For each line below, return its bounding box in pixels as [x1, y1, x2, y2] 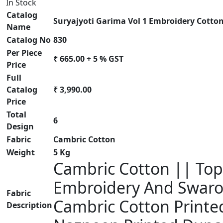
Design [6, 120, 34, 132]
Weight [6, 146, 35, 158]
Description [6, 199, 52, 211]
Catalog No [6, 34, 51, 45]
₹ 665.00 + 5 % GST [53, 53, 123, 64]
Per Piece [6, 47, 42, 58]
